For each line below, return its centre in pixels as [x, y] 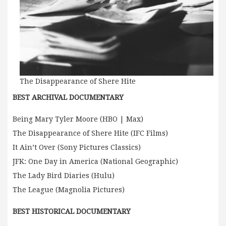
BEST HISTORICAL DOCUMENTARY [72, 212]
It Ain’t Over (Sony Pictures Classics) [77, 148]
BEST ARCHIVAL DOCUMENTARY [68, 98]
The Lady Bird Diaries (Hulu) [64, 176]
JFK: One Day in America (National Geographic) [95, 162]
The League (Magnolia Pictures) [69, 190]
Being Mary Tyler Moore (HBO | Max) [78, 119]
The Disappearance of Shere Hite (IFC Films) [90, 133]
